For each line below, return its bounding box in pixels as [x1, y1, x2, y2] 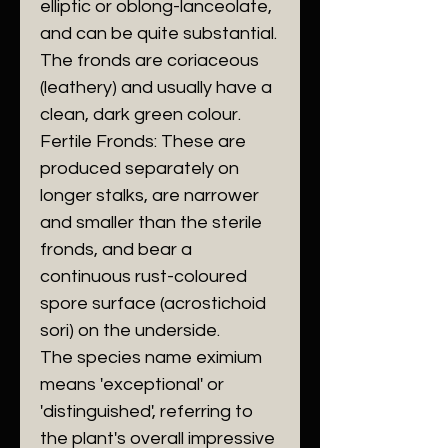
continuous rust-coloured [40, 267, 247, 286]
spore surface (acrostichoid [40, 294, 266, 313]
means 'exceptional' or [40, 375, 224, 394]
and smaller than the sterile [40, 213, 262, 232]
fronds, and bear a [40, 240, 192, 259]
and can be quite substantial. [40, 24, 277, 43]
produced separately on [40, 159, 239, 178]
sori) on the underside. [40, 321, 220, 340]
